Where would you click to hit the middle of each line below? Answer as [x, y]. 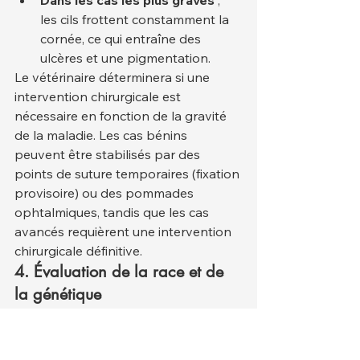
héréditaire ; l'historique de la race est [127, 334]
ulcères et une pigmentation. [125, 57]
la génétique [58, 294]
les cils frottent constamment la [136, 19]
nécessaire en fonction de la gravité [122, 115]
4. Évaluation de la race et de [121, 271]
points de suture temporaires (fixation [129, 173]
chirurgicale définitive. [78, 250]
